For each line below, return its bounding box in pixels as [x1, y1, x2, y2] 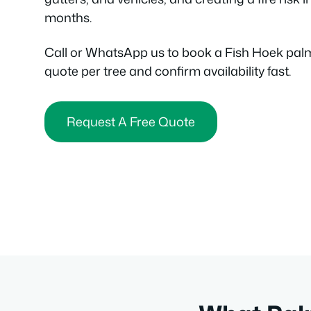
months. [44, 8, 92, 26]
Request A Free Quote [67, 112, 195, 131]
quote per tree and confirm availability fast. [44, 61, 291, 80]
